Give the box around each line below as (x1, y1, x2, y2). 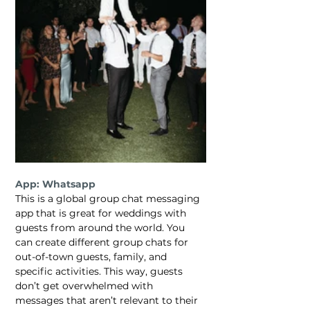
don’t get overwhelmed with (15, 280, 156, 293)
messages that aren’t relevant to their (15, 294, 201, 307)
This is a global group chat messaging (15, 192, 203, 206)
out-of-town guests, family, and (15, 250, 170, 264)
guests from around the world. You (15, 221, 188, 235)
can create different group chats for (15, 236, 191, 249)
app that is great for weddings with (15, 207, 189, 220)
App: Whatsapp (15, 178, 95, 191)
